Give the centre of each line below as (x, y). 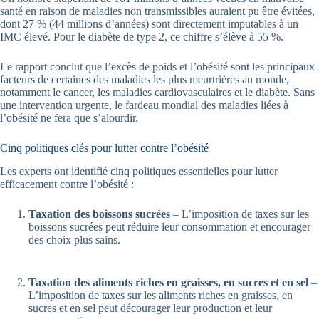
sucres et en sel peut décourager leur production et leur (150, 308)
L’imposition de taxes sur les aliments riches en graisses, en (161, 295)
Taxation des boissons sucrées (99, 214)
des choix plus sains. (74, 239)
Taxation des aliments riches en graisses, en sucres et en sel (168, 282)
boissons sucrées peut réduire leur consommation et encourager (169, 226)
